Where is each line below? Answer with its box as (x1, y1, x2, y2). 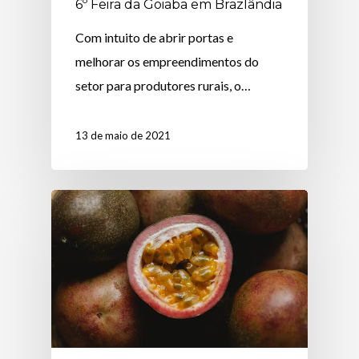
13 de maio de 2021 (75, 129, 171, 143)
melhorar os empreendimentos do (75, 54, 260, 70)
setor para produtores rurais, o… (75, 78, 252, 94)
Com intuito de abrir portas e (75, 30, 234, 46)
